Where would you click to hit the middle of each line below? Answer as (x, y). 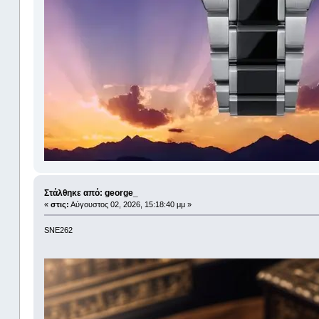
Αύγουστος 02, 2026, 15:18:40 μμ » (130, 205)
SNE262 (58, 230)
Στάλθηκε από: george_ (91, 193)
